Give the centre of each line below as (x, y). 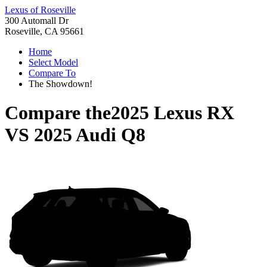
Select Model (53, 62)
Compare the (58, 113)
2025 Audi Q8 (90, 135)
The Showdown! (60, 84)
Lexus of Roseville (40, 10)
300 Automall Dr (37, 21)
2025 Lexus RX (173, 113)
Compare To (52, 73)
